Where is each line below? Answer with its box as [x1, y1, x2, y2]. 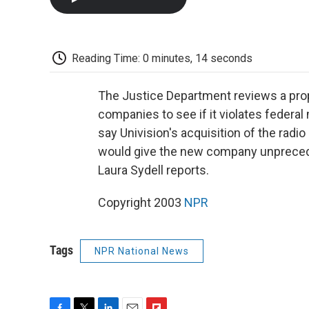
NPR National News [94, 246, 189, 257]
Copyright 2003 [98, 195, 184, 210]
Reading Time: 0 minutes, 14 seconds [72, 51, 252, 65]
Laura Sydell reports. [98, 163, 209, 178]
